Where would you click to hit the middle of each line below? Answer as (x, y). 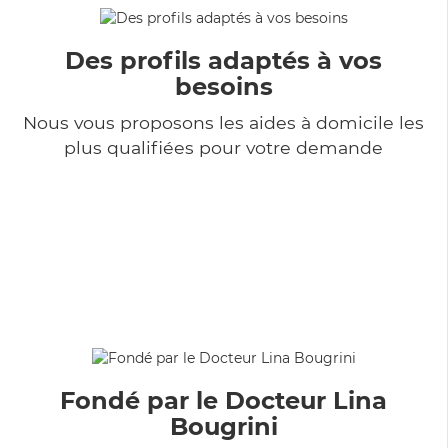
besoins (223, 86)
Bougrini (223, 426)
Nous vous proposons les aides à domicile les (223, 122)
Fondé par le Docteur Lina (223, 400)
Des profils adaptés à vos (223, 60)
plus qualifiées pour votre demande (223, 147)
